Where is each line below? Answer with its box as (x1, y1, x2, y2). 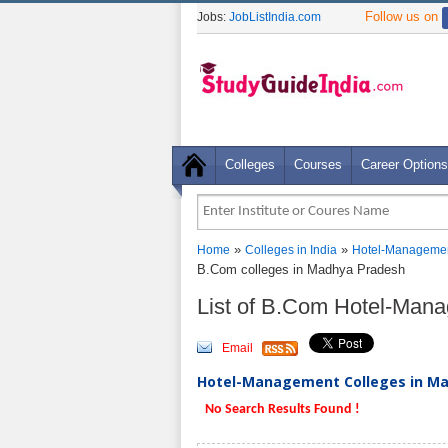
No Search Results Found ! (202, 402, 360, 417)
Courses (294, 157, 342, 172)
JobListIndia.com (229, 10, 321, 24)
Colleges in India (245, 243, 337, 257)
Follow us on (365, 9, 442, 24)
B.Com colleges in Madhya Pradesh (197, 262, 405, 277)
